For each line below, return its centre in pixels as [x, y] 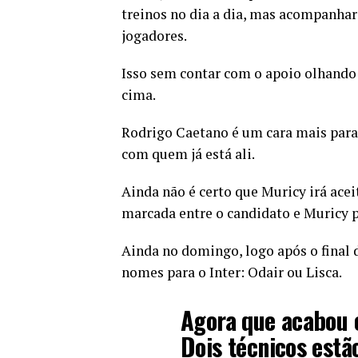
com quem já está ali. [188, 154]
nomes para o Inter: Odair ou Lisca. [232, 272]
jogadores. [154, 36]
